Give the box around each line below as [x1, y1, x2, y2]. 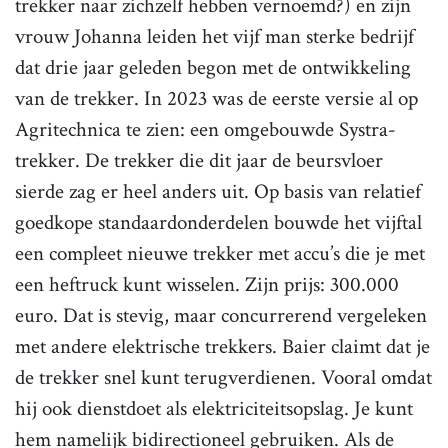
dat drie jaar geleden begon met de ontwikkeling [15, 53, 411, 81]
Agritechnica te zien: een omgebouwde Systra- [15, 115, 396, 143]
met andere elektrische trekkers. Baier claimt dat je [15, 332, 430, 360]
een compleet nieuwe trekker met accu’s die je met [15, 239, 425, 267]
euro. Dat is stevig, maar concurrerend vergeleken [15, 301, 427, 329]
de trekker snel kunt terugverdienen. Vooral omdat [15, 363, 432, 391]
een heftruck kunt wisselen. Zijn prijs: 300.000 [15, 270, 399, 298]
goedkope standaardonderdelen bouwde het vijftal [15, 208, 422, 236]
